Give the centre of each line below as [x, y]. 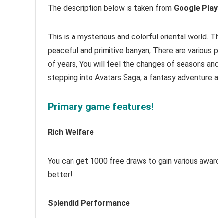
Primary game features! [101, 107]
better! [60, 174]
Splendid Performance [89, 203]
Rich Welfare [71, 132]
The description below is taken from [111, 8]
